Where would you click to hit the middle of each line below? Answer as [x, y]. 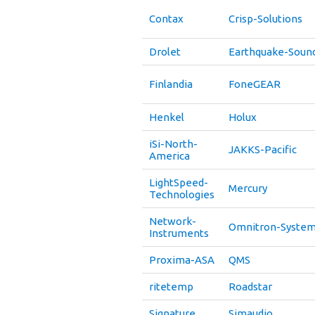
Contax [166, 19]
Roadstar [250, 287]
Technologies [182, 194]
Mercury [248, 188]
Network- [173, 221]
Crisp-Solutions [265, 19]
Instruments [179, 233]
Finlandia [171, 84]
